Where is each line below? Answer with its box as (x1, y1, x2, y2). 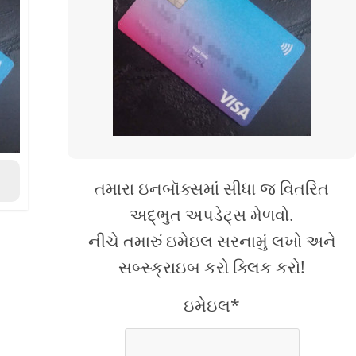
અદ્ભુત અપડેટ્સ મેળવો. (130, 203, 295, 226)
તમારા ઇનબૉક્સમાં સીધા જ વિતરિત (95, 177, 330, 199)
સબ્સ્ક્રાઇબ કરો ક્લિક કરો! (118, 256, 306, 278)
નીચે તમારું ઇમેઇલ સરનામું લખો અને (87, 230, 336, 252)
